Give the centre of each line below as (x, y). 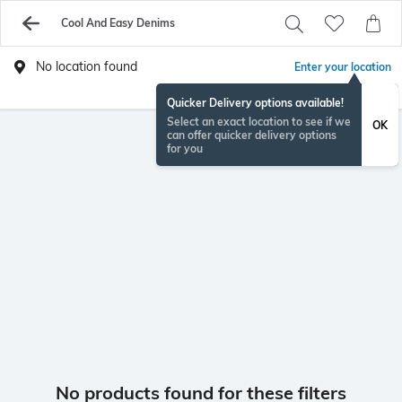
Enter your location (343, 67)
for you (185, 149)
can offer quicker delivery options (252, 135)
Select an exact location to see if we (259, 122)
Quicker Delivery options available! (255, 103)
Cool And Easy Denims (118, 23)
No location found (87, 66)
